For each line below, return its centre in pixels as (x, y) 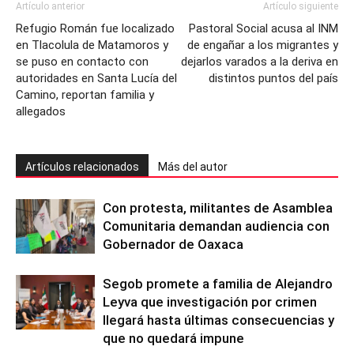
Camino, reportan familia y (85, 95)
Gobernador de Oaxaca (173, 244)
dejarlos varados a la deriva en (260, 62)
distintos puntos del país (273, 78)
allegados (41, 111)
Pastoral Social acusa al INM (264, 28)
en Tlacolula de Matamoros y (92, 45)
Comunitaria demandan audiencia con (216, 226)
